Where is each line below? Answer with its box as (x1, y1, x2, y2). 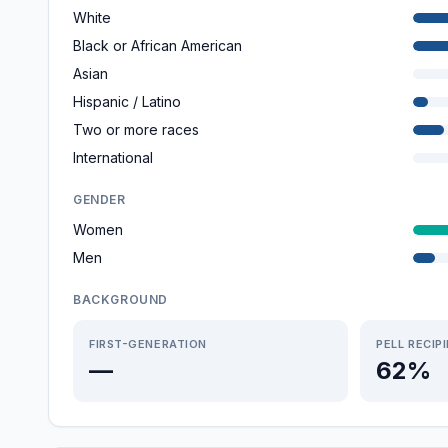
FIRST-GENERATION (89, 337, 207, 351)
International (73, 149, 153, 166)
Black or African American (73, 37, 242, 54)
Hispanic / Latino (73, 93, 181, 110)
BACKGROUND (73, 292, 168, 307)
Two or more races (73, 121, 199, 138)
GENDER (73, 192, 126, 207)
